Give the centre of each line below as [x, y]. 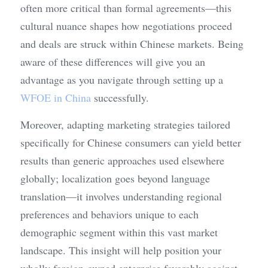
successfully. [120, 98]
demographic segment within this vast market [119, 232]
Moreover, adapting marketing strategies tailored [125, 125]
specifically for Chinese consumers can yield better [131, 143]
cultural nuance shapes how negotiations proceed [126, 26]
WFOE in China [56, 98]
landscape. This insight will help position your [121, 250]
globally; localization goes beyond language [115, 179]
